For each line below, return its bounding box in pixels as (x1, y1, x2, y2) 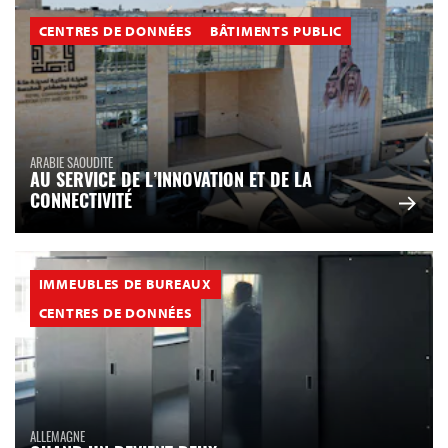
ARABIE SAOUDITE (30, 152, 113, 173)
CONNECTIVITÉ (30, 194, 132, 214)
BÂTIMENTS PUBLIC (210, 22, 343, 41)
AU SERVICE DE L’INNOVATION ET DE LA (30, 173, 312, 193)
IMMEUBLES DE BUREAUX (38, 275, 212, 294)
